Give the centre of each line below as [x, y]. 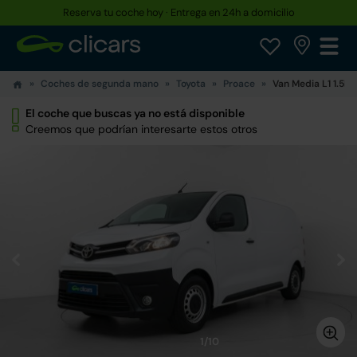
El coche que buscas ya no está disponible [135, 113]
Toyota [191, 84]
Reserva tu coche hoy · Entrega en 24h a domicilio [178, 12]
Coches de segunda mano [100, 84]
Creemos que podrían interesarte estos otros [141, 129]
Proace [239, 84]
